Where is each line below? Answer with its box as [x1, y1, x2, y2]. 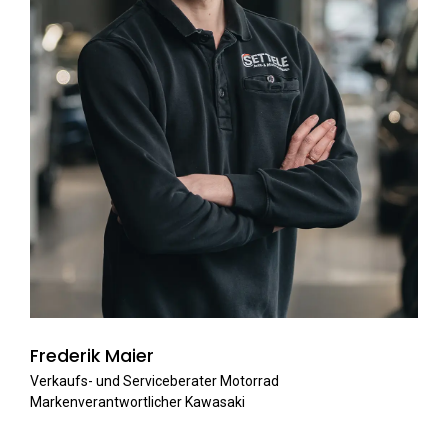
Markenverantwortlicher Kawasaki [30, 393, 245, 410]
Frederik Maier [30, 343, 154, 368]
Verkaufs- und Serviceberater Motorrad [30, 372, 279, 389]
